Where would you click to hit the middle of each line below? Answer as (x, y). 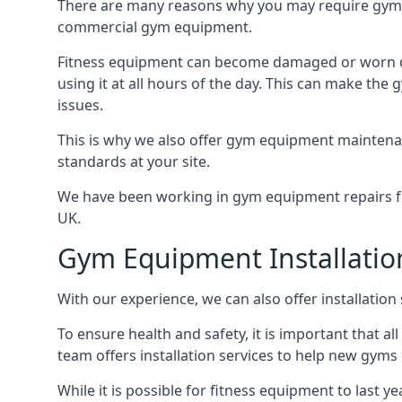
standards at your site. (134, 162)
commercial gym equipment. (155, 27)
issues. (80, 105)
